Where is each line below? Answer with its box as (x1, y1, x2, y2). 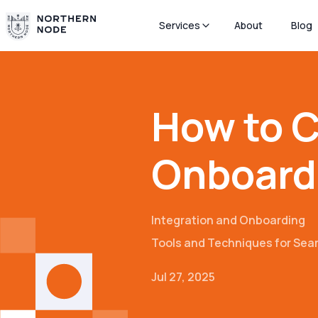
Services (159, 18, 200, 32)
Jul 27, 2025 (151, 269, 215, 285)
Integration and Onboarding (151, 212, 305, 228)
